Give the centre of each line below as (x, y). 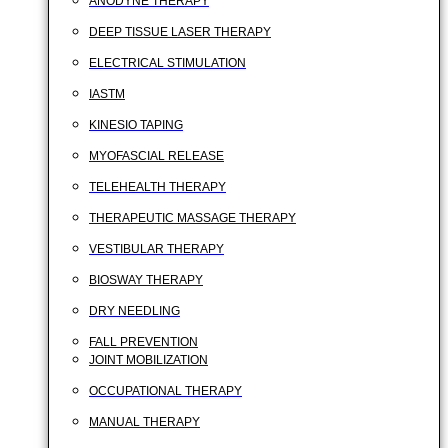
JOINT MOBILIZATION (148, 360)
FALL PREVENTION (143, 342)
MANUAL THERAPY (144, 422)
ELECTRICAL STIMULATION (167, 63)
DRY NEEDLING (134, 311)
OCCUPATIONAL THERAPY (165, 391)
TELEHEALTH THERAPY (157, 187)
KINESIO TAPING (136, 125)
